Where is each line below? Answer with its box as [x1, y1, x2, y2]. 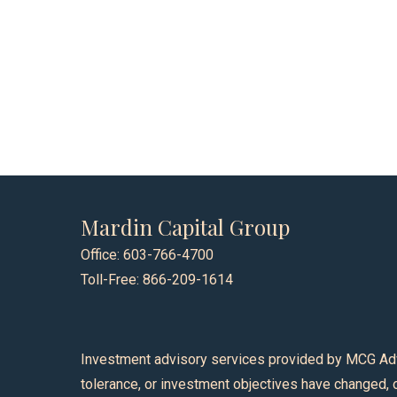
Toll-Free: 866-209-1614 [81, 271, 234, 289]
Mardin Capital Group [81, 213, 291, 242]
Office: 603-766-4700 [81, 246, 214, 264]
